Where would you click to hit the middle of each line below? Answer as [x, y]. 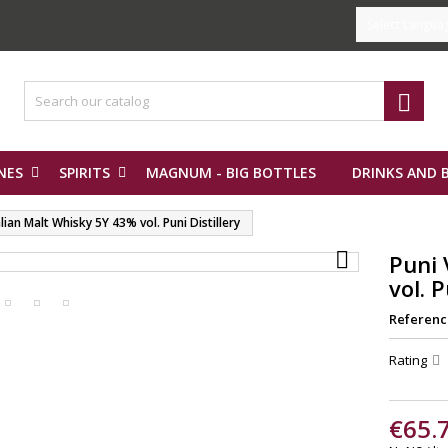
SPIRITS [84, 172]
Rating [409, 360]
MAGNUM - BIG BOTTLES [231, 172]
